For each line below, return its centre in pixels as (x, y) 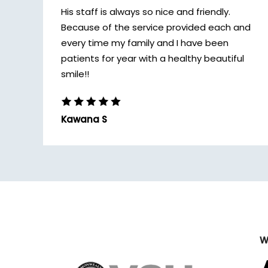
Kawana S (84, 119)
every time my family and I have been (145, 43)
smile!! (75, 74)
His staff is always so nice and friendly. (146, 12)
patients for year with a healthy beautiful (153, 58)
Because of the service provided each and (156, 27)
